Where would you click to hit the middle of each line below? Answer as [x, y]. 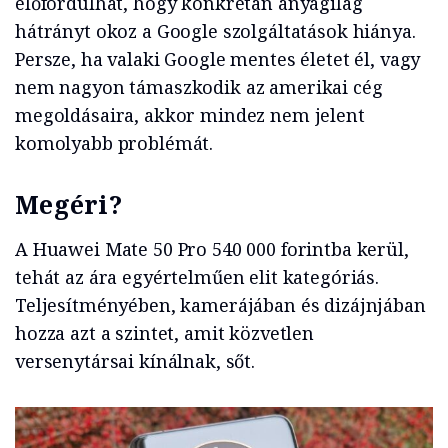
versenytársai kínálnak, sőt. [135, 361]
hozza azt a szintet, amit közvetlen [164, 333]
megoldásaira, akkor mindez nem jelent [190, 115]
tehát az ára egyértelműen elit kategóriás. [197, 277]
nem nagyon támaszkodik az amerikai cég [199, 87]
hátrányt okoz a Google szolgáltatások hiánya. [215, 31]
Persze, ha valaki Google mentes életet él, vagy [218, 59]
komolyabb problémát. [114, 143]
